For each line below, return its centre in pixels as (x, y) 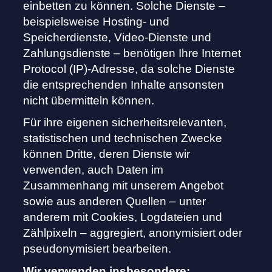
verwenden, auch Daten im (93, 170)
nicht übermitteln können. (89, 101)
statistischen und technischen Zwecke (123, 138)
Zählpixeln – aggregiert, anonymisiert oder (133, 233)
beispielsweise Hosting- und (97, 22)
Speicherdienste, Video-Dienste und (117, 38)
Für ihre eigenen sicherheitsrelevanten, (125, 123)
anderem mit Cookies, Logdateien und (123, 217)
